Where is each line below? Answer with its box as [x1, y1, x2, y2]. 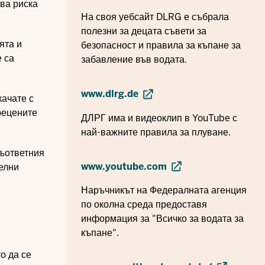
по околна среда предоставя [81, 198, 207, 211]
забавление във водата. [81, 53, 187, 66]
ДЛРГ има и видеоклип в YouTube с [81, 111, 237, 124]
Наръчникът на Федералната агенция [81, 183, 247, 196]
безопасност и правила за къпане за [81, 39, 241, 52]
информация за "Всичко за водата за [81, 212, 244, 225]
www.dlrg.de [81, 88, 138, 101]
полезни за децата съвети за [81, 25, 206, 38]
